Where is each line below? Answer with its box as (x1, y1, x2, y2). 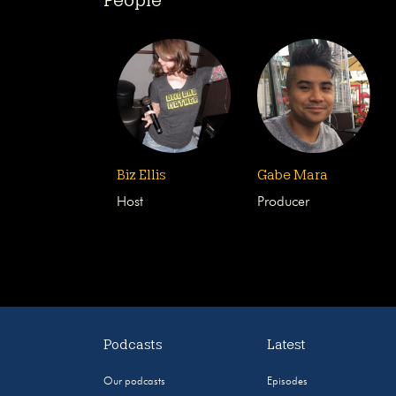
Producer (256, 194, 309, 209)
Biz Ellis (117, 166, 166, 183)
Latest (267, 336, 307, 353)
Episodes (267, 376, 308, 387)
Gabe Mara (256, 166, 328, 183)
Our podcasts (103, 376, 166, 387)
